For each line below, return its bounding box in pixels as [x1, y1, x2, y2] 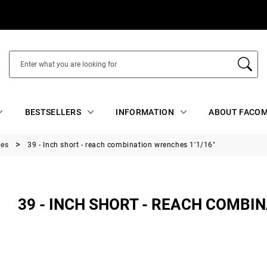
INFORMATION [116, 107, 174, 117]
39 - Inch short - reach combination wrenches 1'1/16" [27, 141, 216, 149]
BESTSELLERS [24, 107, 82, 117]
